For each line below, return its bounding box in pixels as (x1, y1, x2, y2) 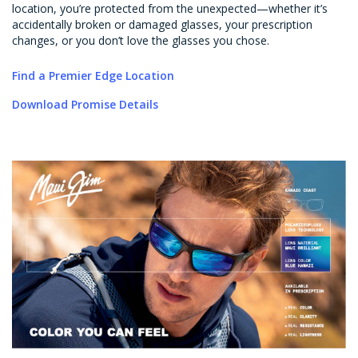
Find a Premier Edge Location (12, 67, 177, 83)
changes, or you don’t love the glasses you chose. (12, 32, 269, 48)
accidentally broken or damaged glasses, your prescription (12, 16, 312, 32)
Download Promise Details (12, 96, 158, 112)
